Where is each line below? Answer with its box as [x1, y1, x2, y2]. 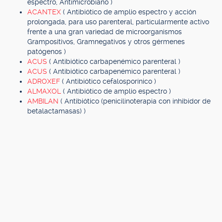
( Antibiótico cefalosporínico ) [62, 77, 156, 85]
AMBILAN [27, 97, 60, 105]
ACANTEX [27, 8, 63, 16]
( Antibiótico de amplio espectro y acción [63, 8, 196, 16]
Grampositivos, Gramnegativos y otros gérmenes [27, 38, 185, 46]
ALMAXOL [27, 87, 63, 95]
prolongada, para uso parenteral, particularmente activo [27, 18, 209, 26]
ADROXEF [27, 77, 62, 85]
